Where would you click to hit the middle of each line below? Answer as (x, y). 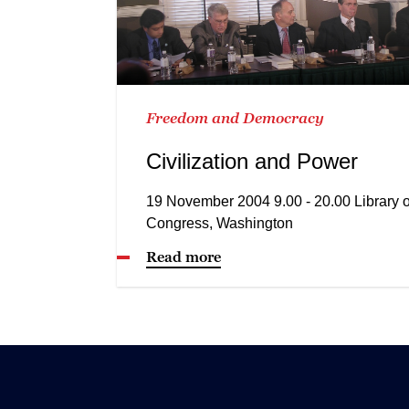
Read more (184, 256)
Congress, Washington (220, 223)
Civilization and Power (252, 161)
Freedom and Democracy (235, 117)
